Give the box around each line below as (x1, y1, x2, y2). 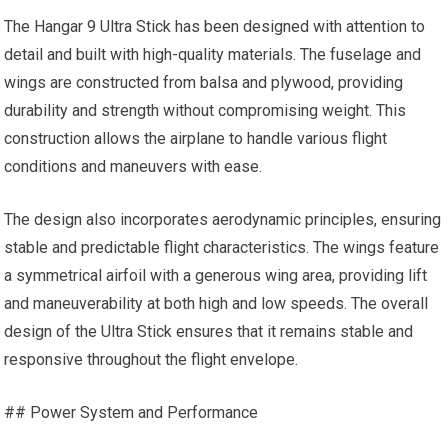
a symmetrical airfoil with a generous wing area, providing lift (4, 266, 428, 285)
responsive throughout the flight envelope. (4, 350, 299, 369)
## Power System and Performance (4, 403, 259, 422)
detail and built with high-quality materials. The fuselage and (4, 45, 422, 64)
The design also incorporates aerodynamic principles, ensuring (4, 210, 442, 229)
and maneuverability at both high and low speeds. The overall (4, 294, 429, 313)
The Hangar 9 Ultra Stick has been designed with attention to (4, 17, 426, 36)
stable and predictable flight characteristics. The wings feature (4, 238, 440, 257)
